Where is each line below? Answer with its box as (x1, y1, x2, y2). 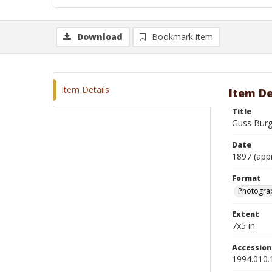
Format (232, 173, 261, 183)
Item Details (61, 84, 109, 95)
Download (77, 31, 123, 42)
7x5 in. (232, 220, 257, 231)
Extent (232, 209, 259, 219)
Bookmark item (152, 31, 213, 42)
